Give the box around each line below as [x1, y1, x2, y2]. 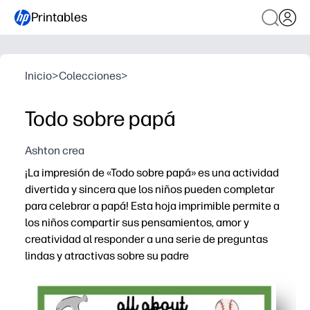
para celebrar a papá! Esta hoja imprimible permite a [25, 199, 280, 212]
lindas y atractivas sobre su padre [25, 249, 189, 262]
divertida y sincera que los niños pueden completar [25, 183, 275, 196]
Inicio [25, 69, 52, 82]
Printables [31, 9, 87, 25]
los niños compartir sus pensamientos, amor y [25, 216, 249, 229]
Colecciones [59, 69, 121, 82]
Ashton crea [25, 144, 84, 157]
